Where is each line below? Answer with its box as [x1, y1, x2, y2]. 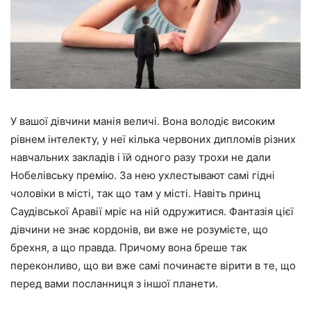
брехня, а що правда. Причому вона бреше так [10, 241, 247, 255]
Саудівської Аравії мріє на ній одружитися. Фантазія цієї [10, 205, 294, 219]
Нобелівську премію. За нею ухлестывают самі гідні [10, 169, 275, 183]
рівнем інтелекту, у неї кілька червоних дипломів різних [10, 133, 296, 146]
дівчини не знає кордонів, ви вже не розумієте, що [10, 223, 268, 237]
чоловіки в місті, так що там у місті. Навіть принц [10, 187, 261, 201]
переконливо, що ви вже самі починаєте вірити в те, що [10, 259, 296, 273]
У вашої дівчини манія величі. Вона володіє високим [10, 115, 275, 128]
